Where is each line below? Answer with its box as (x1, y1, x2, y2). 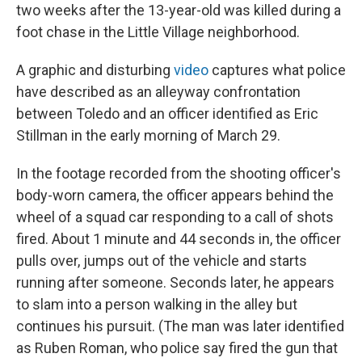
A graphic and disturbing (16, 61, 174, 78)
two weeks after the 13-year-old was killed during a (16, 2, 341, 19)
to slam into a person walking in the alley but (16, 296, 297, 313)
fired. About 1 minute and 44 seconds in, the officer (16, 230, 341, 247)
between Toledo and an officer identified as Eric (16, 105, 318, 122)
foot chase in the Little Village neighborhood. (16, 23, 300, 40)
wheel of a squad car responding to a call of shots (16, 208, 334, 225)
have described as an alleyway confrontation (16, 83, 301, 100)
